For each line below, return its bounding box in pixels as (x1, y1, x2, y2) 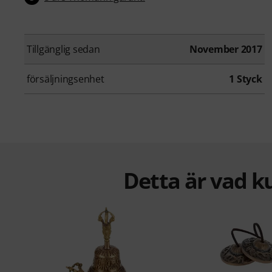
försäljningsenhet (27, 72, 104, 86)
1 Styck (229, 72, 262, 86)
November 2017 (189, 42, 262, 56)
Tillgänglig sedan (27, 42, 100, 56)
